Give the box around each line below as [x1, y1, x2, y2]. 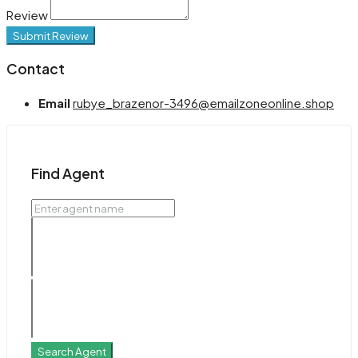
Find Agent [31, 164, 105, 182]
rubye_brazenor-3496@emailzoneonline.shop [73, 95, 334, 111]
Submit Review [13, 29, 89, 43]
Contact [6, 59, 65, 78]
